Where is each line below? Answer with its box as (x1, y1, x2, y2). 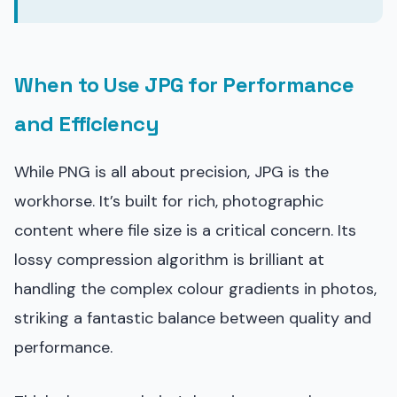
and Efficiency (14, 109, 160, 137)
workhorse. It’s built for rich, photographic (14, 190, 323, 212)
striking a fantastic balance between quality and (14, 307, 371, 329)
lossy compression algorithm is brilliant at (14, 248, 324, 270)
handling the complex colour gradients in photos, (14, 277, 377, 300)
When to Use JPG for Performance (14, 70, 354, 98)
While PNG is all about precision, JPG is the (14, 160, 329, 183)
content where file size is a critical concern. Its (14, 219, 356, 241)
